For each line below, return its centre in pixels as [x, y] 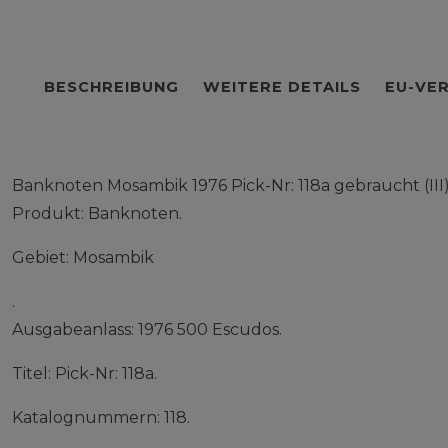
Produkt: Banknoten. [97, 213]
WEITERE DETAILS [282, 87]
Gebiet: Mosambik [83, 257]
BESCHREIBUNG [111, 87]
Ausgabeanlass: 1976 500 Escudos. [147, 329]
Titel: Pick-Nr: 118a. [84, 373]
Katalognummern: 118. [101, 417]
